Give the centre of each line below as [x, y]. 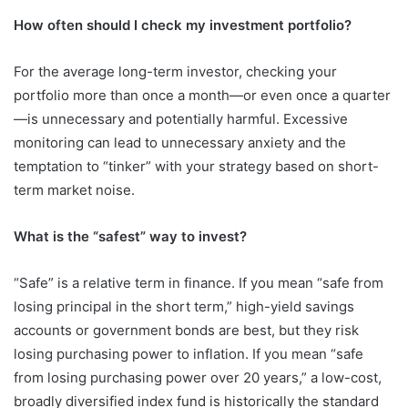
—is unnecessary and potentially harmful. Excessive [181, 118]
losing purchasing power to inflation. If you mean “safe [189, 353]
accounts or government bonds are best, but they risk [186, 330]
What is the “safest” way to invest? [130, 236]
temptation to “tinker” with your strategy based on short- [196, 166]
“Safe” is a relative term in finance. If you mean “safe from [199, 282]
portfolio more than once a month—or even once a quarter [202, 95]
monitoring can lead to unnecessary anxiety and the [180, 142]
